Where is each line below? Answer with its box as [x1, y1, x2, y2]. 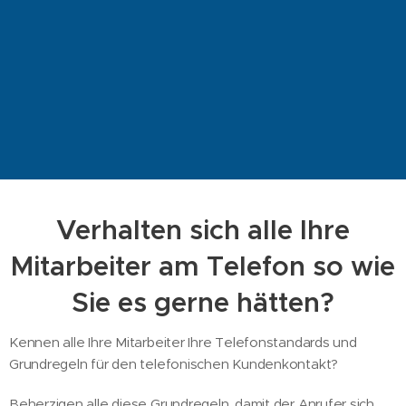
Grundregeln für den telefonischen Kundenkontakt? [9, 355, 339, 372]
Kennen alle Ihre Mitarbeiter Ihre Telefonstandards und [9, 333, 357, 351]
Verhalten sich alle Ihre [56, 213, 350, 247]
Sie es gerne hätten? [72, 285, 334, 320]
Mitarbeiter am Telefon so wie [11, 249, 395, 284]
